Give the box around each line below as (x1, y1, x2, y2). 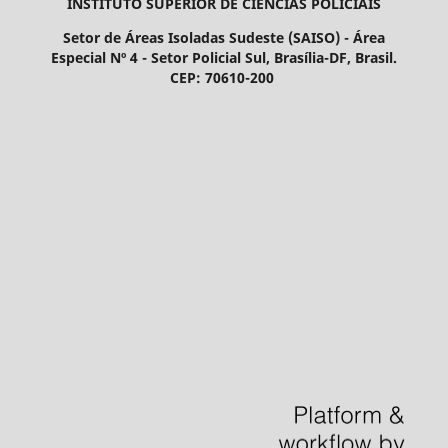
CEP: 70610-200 (170, 67, 278, 87)
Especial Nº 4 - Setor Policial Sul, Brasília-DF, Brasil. (51, 47, 397, 67)
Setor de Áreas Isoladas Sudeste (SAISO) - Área (63, 27, 385, 47)
